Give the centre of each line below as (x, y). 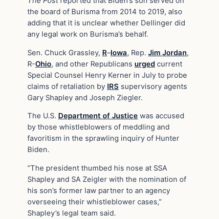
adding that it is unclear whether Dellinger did (106, 23)
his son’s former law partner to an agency (99, 191)
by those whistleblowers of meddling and (99, 127)
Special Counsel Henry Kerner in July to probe (107, 75)
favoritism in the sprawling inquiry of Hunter (103, 139)
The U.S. (43, 116)
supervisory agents (153, 86)
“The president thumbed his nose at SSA (97, 168)
